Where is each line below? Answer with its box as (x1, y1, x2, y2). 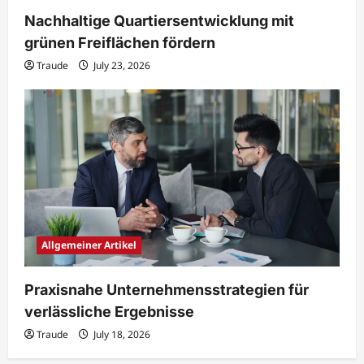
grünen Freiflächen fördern (24, 33, 215, 51)
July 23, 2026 (91, 58, 150, 72)
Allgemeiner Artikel (41, 237, 136, 252)
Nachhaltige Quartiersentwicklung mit (24, 11, 294, 29)
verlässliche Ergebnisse (24, 302, 194, 320)
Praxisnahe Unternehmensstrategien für (24, 280, 309, 298)
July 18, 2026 (91, 327, 150, 341)
